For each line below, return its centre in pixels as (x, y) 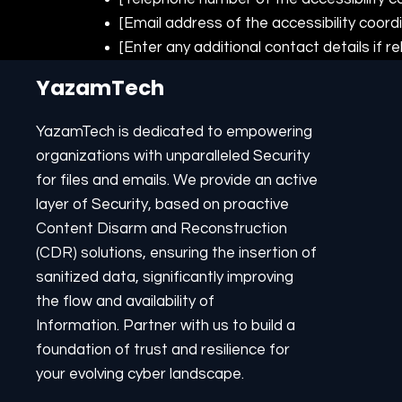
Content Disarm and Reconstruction (161, 229)
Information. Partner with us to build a (165, 326)
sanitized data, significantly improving (164, 278)
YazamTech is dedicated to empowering (174, 132)
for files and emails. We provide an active (176, 181)
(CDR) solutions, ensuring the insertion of (176, 253)
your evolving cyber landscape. (140, 375)
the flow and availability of (125, 302)
